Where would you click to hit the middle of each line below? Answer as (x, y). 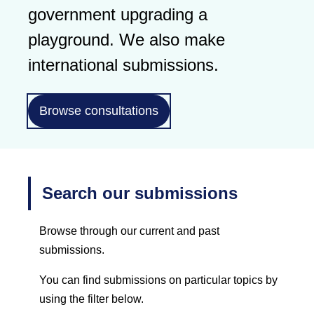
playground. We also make (127, 39)
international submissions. (123, 64)
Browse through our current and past (129, 231)
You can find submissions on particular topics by (158, 280)
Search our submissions (140, 193)
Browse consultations (99, 110)
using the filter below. (91, 299)
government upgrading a (118, 14)
